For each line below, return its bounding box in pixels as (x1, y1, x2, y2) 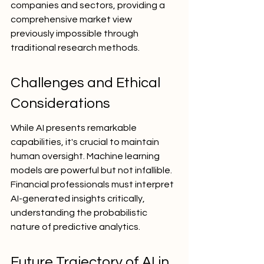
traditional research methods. (11, 43, 140, 52)
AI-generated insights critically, (11, 194, 147, 203)
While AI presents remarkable (11, 123, 138, 133)
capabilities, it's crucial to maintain (11, 137, 161, 147)
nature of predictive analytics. (11, 222, 140, 232)
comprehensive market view (11, 15, 134, 24)
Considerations (11, 96, 110, 111)
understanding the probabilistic (11, 208, 149, 217)
